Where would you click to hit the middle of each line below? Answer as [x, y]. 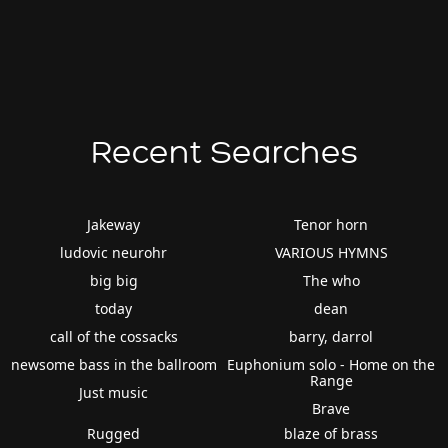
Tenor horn [331, 224]
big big [113, 280]
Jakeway [114, 224]
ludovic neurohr [114, 252]
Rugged [114, 433]
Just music [114, 392]
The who [331, 280]
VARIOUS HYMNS [331, 252]
